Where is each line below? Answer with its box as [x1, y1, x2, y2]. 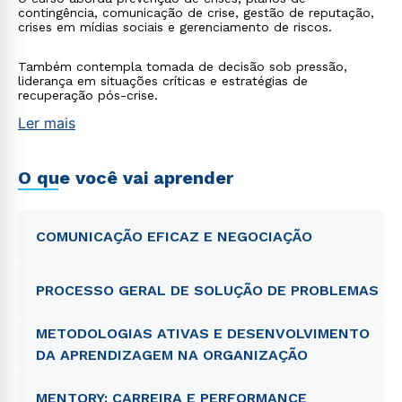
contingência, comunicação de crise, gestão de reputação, [18, 5, 374, 20]
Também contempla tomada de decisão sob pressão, [18, 59, 347, 74]
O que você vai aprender [18, 167, 233, 188]
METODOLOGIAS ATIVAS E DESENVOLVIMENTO [36, 325, 370, 342]
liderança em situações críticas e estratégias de [18, 74, 308, 88]
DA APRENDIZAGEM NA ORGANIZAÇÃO [36, 346, 308, 363]
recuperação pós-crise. [18, 88, 158, 102]
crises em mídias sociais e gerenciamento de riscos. [18, 20, 332, 34]
